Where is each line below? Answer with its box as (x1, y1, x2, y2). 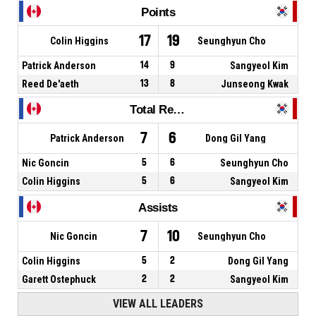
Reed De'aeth (22, 78, 79, 90)
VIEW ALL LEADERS (113, 297, 203, 311)
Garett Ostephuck (22, 273, 96, 285)
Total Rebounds (173, 103, 185, 117)
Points (141, 5, 175, 19)
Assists (138, 200, 178, 214)
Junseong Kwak (221, 78, 289, 90)
